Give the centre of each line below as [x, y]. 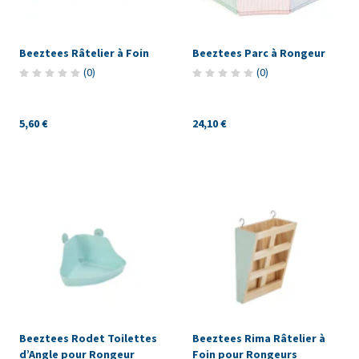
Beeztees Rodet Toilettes [88, 339]
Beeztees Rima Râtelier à [258, 339]
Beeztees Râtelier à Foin [84, 54]
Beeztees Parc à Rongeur [258, 54]
